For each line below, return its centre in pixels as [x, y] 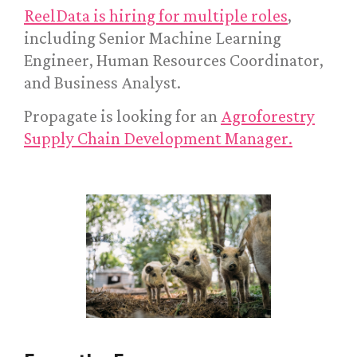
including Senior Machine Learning [153, 38]
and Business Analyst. [102, 83]
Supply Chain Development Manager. [158, 139]
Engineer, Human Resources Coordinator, [174, 61]
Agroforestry [268, 116]
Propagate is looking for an [122, 116]
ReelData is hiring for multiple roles [156, 16]
